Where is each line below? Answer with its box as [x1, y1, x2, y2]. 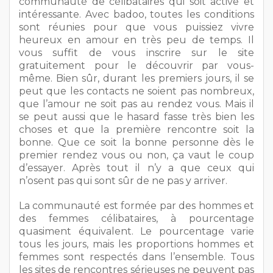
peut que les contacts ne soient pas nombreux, [19, 85, 254, 97]
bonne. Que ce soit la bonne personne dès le [19, 136, 254, 148]
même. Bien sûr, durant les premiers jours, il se [19, 72, 254, 84]
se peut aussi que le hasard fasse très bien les [19, 110, 254, 122]
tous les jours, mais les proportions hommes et [19, 238, 254, 250]
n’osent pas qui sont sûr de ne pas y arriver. [19, 174, 227, 186]
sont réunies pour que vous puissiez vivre [19, 21, 254, 33]
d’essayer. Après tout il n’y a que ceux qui [19, 161, 254, 174]
